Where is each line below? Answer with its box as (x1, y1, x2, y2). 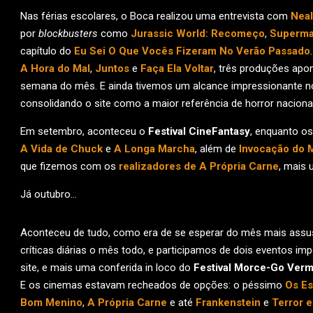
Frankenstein (196, 296, 261, 309)
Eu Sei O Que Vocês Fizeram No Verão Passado (74, 45, 310, 57)
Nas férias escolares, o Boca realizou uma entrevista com (20, 10, 291, 22)
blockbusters (38, 27, 98, 40)
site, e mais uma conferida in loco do (20, 261, 194, 274)
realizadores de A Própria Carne (119, 160, 279, 173)
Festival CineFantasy (148, 125, 250, 138)
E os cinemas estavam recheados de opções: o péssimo (20, 279, 285, 291)
